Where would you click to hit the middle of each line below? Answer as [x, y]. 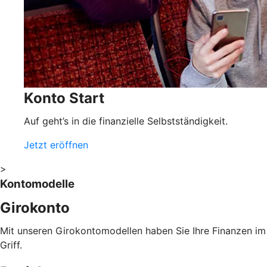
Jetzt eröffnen [56, 145]
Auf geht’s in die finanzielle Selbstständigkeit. [126, 121]
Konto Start [64, 98]
